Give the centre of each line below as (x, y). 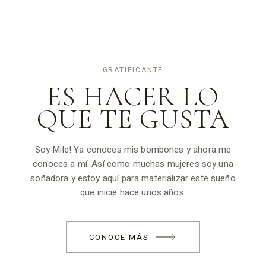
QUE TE (88, 118)
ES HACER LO (133, 96)
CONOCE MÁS (119, 237)
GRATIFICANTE (133, 70)
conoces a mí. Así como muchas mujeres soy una (133, 164)
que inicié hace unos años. (133, 192)
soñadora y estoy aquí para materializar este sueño (133, 178)
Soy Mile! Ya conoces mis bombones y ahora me (133, 149)
